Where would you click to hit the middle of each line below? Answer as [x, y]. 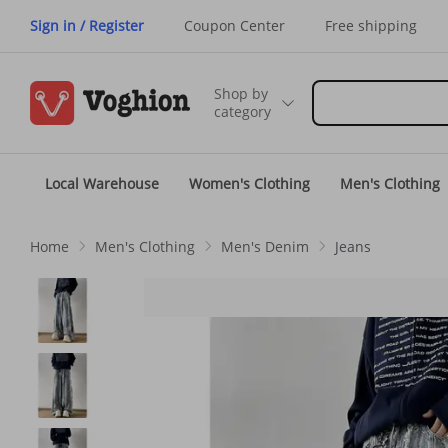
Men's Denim [265, 246]
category [242, 111]
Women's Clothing [249, 183]
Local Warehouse [102, 183]
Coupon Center [234, 25]
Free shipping [371, 25]
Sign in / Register [87, 25]
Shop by [241, 93]
